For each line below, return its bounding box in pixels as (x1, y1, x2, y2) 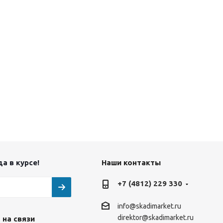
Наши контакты (101, 158, 161, 167)
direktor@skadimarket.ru (117, 214, 194, 222)
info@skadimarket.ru (117, 202, 181, 211)
